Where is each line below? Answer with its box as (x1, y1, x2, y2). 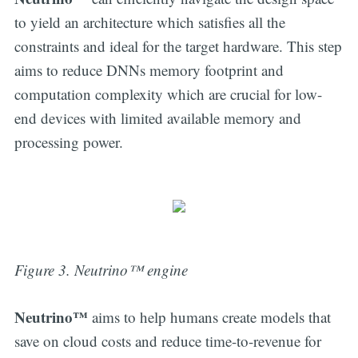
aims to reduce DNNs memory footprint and (14, 60, 284, 81)
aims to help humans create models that (91, 306, 331, 327)
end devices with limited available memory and (14, 108, 301, 129)
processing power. (14, 132, 123, 153)
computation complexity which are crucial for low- (14, 84, 322, 105)
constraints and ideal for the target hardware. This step (14, 36, 342, 57)
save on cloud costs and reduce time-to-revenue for (14, 330, 321, 351)
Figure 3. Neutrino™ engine (14, 260, 188, 280)
